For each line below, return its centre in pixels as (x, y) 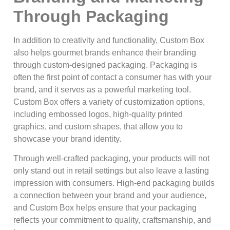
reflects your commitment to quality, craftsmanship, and (112, 220)
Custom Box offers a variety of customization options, (109, 102)
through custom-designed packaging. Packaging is (105, 65)
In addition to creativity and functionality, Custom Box (109, 40)
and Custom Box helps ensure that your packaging (105, 208)
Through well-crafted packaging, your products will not (111, 159)
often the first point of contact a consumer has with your (112, 77)
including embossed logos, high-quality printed (98, 114)
